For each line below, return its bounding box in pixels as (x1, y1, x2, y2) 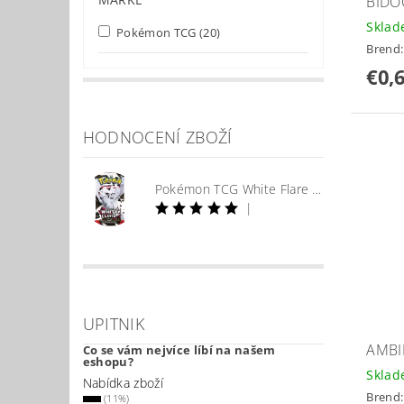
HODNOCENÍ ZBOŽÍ (82, 126, 233, 149)
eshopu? (82, 353, 134, 371)
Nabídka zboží (82, 374, 163, 392)
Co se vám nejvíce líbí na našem (82, 342, 276, 359)
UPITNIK (82, 313, 145, 335)
